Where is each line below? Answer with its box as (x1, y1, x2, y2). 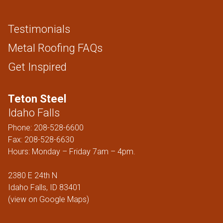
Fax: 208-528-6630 (8, 135, 74, 144)
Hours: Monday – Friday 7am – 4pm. (8, 147, 135, 156)
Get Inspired (8, 60, 67, 73)
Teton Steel (8, 93, 66, 105)
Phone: (8, 123, 34, 132)
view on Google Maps (10, 195, 87, 204)
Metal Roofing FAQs (8, 41, 103, 54)
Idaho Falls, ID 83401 (8, 183, 82, 192)
